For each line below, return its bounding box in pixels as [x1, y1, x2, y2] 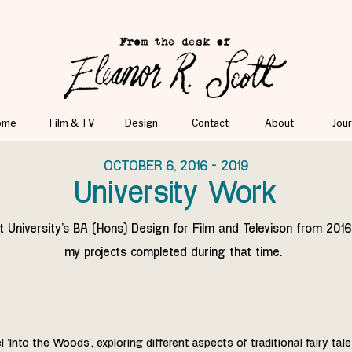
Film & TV [49, 117, 95, 129]
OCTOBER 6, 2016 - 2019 [104, 159, 248, 174]
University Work [75, 179, 277, 211]
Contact [192, 117, 229, 129]
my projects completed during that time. [64, 247, 282, 259]
